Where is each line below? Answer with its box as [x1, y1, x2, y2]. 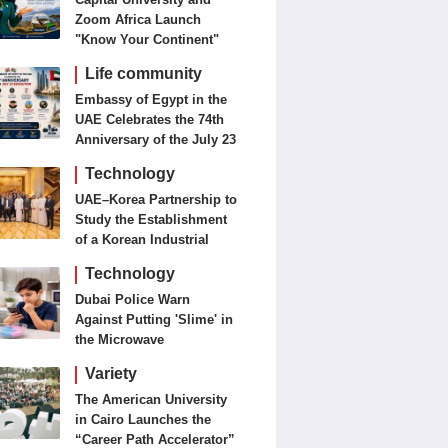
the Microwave [75, 332, 165, 347]
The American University [75, 392, 228, 407]
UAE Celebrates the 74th [75, 112, 225, 127]
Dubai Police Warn [75, 292, 191, 307]
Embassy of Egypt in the [75, 92, 228, 107]
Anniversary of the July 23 [75, 132, 237, 147]
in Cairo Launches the [75, 412, 212, 427]
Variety [85, 365, 138, 382]
